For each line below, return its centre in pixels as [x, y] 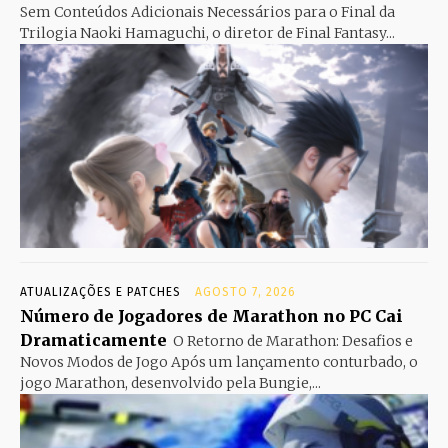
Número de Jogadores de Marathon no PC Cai [211, 315]
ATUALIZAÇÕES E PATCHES [100, 291]
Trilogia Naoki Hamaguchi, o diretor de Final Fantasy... [207, 32]
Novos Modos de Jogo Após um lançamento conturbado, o [219, 361]
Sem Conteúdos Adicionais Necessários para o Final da [207, 11]
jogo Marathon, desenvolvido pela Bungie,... [170, 382]
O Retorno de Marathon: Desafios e [293, 340]
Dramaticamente [93, 339]
